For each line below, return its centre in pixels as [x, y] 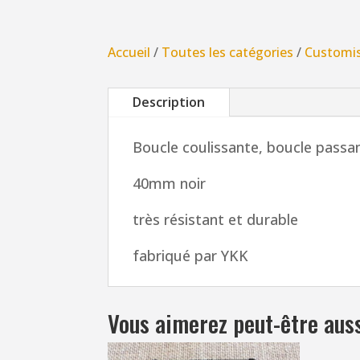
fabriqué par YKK [191, 255]
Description [169, 102]
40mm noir [170, 183]
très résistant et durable [216, 219]
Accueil [129, 53]
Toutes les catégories [228, 53]
